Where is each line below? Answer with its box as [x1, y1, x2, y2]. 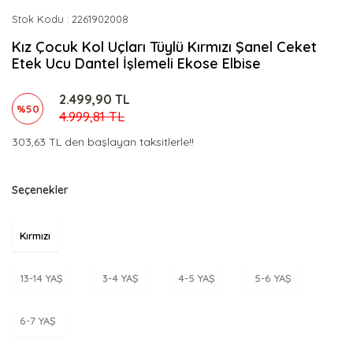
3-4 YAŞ [102, 271, 139, 284]
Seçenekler [12, 183, 69, 197]
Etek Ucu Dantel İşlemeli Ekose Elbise [12, 54, 261, 72]
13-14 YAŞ [20, 271, 63, 284]
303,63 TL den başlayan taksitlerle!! [12, 135, 194, 149]
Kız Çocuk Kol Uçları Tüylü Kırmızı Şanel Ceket [12, 38, 317, 56]
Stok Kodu [12, 13, 64, 25]
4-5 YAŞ [178, 271, 215, 284]
